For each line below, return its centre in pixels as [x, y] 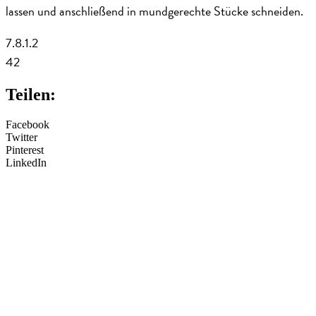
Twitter [22, 137]
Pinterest [25, 150]
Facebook [28, 124]
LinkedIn [26, 162]
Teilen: [31, 94]
